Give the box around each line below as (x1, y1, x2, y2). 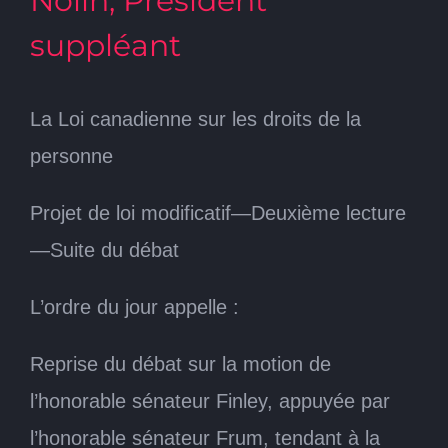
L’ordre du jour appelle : (30, 295, 239, 318)
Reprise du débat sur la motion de (30, 352, 331, 375)
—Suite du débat (30, 238, 179, 261)
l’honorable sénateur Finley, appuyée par (30, 389, 390, 412)
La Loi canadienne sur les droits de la (30, 107, 361, 130)
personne (30, 144, 113, 167)
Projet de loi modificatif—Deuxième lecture (30, 201, 406, 224)
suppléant (30, 26, 181, 64)
